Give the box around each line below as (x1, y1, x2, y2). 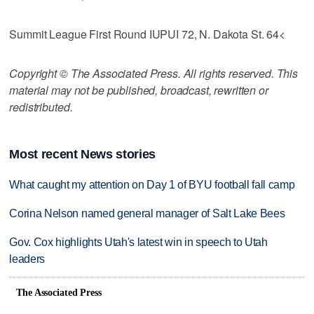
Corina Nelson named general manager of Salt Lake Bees (9, 207, 285, 220)
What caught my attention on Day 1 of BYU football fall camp (9, 179, 295, 191)
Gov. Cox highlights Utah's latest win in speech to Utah (9, 236, 268, 249)
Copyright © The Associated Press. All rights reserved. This (9, 64, 299, 81)
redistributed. (9, 98, 73, 115)
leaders (9, 253, 46, 266)
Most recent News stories (9, 147, 156, 162)
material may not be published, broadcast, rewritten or (9, 81, 268, 98)
